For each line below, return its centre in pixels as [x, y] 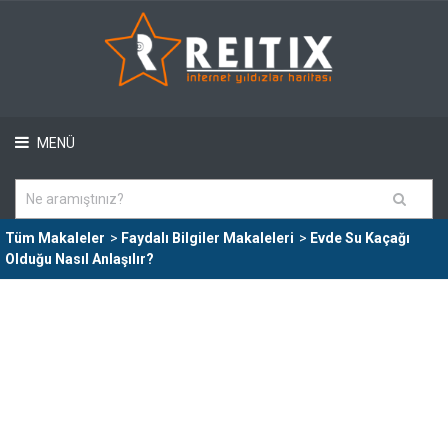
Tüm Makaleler [55, 238]
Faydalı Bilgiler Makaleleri [207, 238]
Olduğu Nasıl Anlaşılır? [79, 259]
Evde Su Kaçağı [360, 238]
